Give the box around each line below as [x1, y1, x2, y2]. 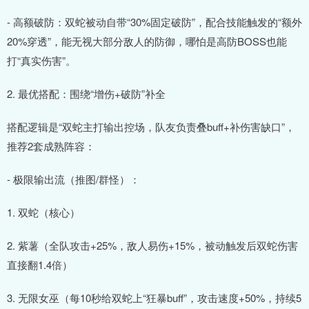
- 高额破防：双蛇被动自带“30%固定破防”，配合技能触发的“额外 [7, 14, 302, 29]
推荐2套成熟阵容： [7, 138, 95, 153]
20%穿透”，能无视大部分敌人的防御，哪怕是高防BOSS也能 [7, 33, 287, 48]
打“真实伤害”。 [7, 52, 76, 68]
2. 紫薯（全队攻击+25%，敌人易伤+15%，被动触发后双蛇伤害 [7, 237, 298, 252]
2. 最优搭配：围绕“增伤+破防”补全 [7, 86, 166, 101]
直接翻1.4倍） [7, 257, 72, 272]
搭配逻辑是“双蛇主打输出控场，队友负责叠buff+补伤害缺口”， [7, 119, 295, 134]
